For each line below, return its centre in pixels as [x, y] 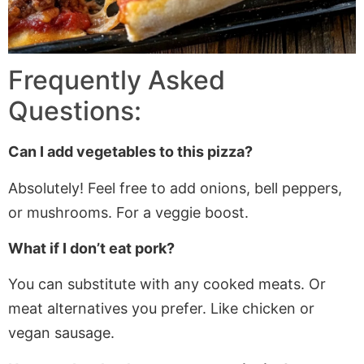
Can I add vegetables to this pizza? [130, 152]
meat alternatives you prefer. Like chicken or [161, 309]
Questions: [75, 111]
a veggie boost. [194, 212]
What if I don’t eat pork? [91, 249]
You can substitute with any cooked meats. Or [167, 284]
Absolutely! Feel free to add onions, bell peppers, [175, 188]
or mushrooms [58, 212]
